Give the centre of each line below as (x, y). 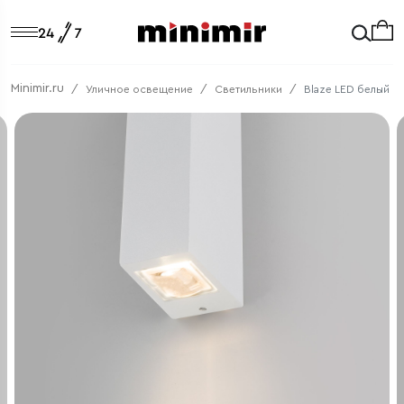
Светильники (248, 89)
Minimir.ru (37, 88)
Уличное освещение (139, 89)
